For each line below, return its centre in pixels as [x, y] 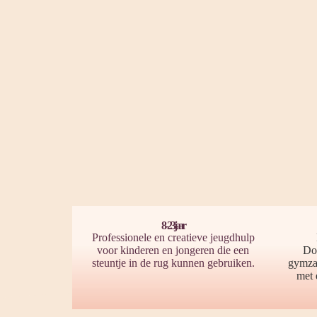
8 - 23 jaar [173, 225]
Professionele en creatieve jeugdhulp [173, 237]
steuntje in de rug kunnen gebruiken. [173, 263]
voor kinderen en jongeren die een [173, 250]
